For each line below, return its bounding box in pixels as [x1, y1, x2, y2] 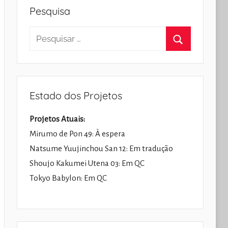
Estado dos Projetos [29, 89, 122, 102]
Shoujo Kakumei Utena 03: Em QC [29, 159, 145, 168]
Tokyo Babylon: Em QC [29, 174, 107, 183]
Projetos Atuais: [29, 115, 85, 124]
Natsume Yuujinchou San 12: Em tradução [29, 144, 173, 153]
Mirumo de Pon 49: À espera [29, 129, 125, 138]
